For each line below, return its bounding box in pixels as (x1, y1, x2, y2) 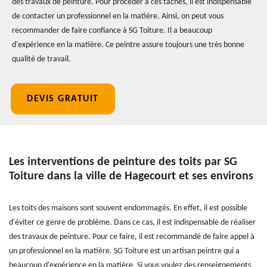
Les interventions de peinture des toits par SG (9, 156, 237, 168)
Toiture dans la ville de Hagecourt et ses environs (9, 170, 253, 182)
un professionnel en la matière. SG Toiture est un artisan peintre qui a (9, 247, 240, 256)
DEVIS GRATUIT (27, 94, 99, 104)
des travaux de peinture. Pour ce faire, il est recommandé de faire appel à (9, 232, 254, 241)
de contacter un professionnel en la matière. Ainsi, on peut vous (12, 12, 223, 21)
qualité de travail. (12, 55, 71, 64)
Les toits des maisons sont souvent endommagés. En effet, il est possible (9, 204, 247, 213)
